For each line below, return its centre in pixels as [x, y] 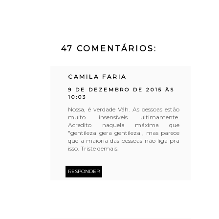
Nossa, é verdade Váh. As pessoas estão [124, 109]
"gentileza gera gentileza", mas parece [124, 132]
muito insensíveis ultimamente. [124, 117]
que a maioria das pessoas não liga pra [124, 140]
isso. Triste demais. [94, 148]
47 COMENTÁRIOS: [109, 48]
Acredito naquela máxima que [124, 125]
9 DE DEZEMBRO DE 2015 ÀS [121, 89]
